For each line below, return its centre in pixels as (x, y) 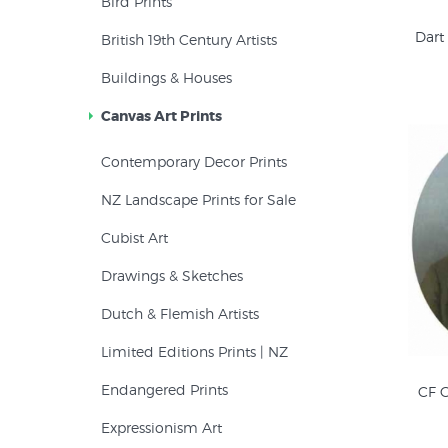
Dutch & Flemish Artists (180, 313)
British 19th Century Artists (189, 39)
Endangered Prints (164, 389)
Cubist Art (134, 237)
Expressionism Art (161, 427)
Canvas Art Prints (161, 116)
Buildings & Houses (166, 77)
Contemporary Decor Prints (194, 161)
